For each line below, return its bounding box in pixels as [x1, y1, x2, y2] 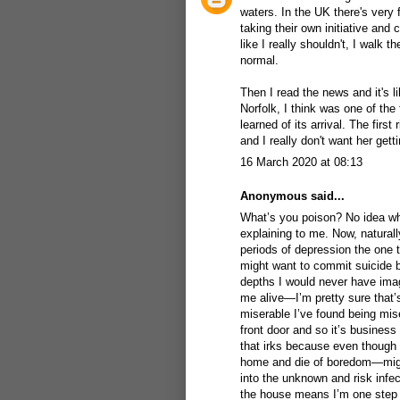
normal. [240, 53, 279, 67]
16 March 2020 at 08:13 [240, 155, 362, 169]
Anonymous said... [240, 188, 345, 203]
